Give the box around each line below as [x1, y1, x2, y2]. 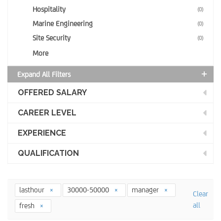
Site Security [33, 34, 71, 42]
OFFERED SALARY [18, 88, 87, 97]
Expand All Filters [17, 70, 71, 78]
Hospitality [33, 5, 66, 13]
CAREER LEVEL [18, 108, 76, 117]
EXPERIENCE [18, 128, 66, 138]
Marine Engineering [33, 19, 93, 28]
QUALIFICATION [18, 148, 79, 158]
